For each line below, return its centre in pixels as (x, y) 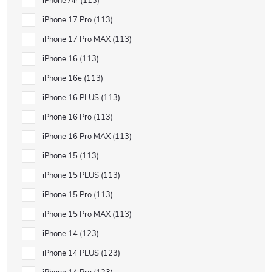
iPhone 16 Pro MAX (77, 137)
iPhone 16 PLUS (72, 98)
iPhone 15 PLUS (72, 175)
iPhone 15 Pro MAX (77, 214)
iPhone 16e (63, 78)
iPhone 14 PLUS (72, 253)
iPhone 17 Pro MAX (77, 39)
